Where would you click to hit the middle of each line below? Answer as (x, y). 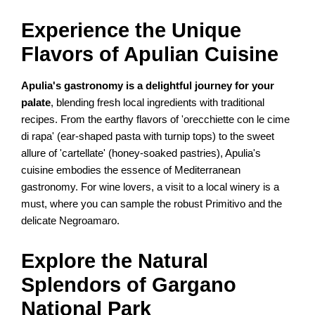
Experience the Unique (131, 31)
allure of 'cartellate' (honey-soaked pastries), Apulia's (141, 154)
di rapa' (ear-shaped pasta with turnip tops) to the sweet (148, 137)
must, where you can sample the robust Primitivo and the (152, 204)
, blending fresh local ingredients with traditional (158, 103)
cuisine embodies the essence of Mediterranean (131, 171)
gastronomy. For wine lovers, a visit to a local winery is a (150, 187)
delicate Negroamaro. (71, 221)
